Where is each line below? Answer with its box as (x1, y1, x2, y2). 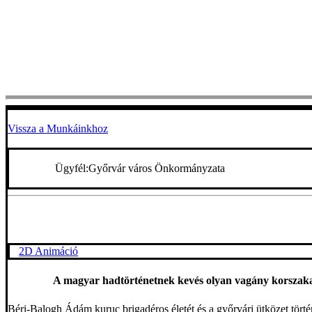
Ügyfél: (55, 162, 89, 175)
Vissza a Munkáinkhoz (8, 123, 108, 135)
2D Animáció (19, 244, 79, 257)
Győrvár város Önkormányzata (88, 162, 226, 175)
